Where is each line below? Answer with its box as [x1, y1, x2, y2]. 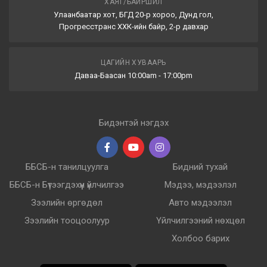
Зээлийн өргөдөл [31, 197, 103, 209]
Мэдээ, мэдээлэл [164, 179, 237, 191]
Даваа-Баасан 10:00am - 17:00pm [74, 71, 193, 80]
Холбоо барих [171, 233, 229, 244]
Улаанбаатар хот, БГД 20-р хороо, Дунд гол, [54, 10, 213, 20]
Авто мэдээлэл [169, 197, 232, 209]
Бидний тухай [173, 162, 228, 173]
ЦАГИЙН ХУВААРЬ [101, 58, 166, 67]
